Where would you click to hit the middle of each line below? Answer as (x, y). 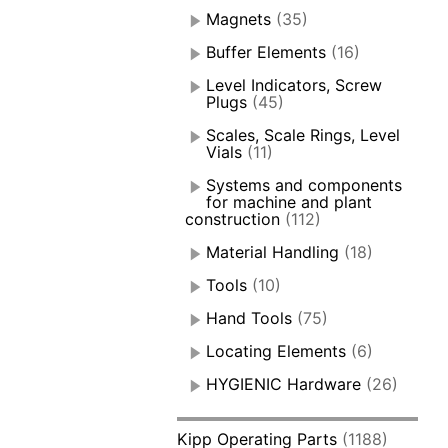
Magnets (239, 19)
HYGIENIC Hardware (284, 384)
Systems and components (304, 185)
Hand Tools (249, 318)
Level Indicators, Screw (294, 85)
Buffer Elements (266, 52)
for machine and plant (289, 202)
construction (233, 219)
